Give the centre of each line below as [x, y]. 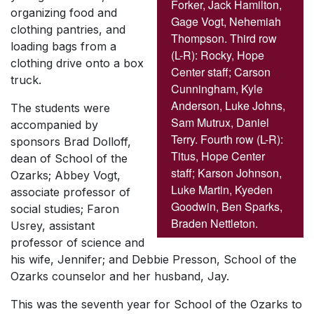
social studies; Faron [65, 209]
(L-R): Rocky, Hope [218, 55]
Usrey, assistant [53, 226]
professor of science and [77, 243]
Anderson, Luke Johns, [228, 106]
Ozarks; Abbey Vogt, [66, 175]
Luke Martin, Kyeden [222, 190]
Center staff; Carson [221, 72]
